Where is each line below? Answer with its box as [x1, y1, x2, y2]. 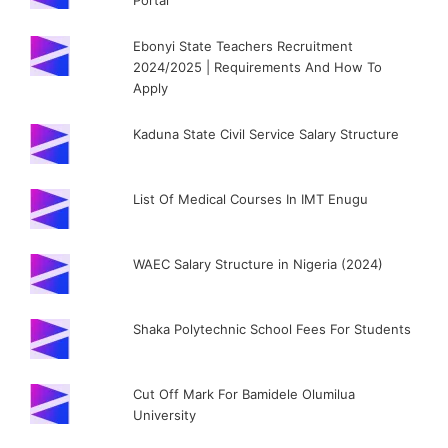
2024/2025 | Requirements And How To [133, 59, 383, 75]
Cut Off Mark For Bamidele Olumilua [133, 386, 356, 402]
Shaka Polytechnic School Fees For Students [133, 321, 412, 337]
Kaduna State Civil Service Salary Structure [133, 126, 400, 142]
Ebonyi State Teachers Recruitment [133, 38, 354, 54]
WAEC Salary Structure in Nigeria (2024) [133, 256, 384, 272]
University [133, 407, 197, 423]
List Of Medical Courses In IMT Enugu [133, 191, 369, 207]
